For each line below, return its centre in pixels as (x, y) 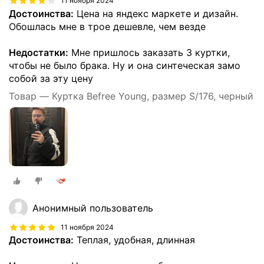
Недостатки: (39, 52)
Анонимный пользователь (93, 208)
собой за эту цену (51, 78)
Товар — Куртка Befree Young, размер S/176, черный (131, 96)
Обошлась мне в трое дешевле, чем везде (107, 26)
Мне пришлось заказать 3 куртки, (149, 52)
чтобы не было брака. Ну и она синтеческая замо (125, 65)
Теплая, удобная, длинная (134, 240)
